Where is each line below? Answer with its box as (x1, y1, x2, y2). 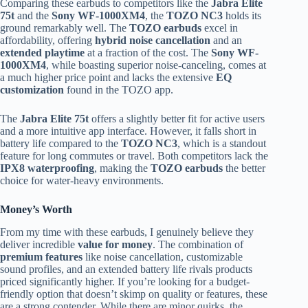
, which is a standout (177, 137, 266, 150)
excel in (201, 22, 238, 34)
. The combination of (153, 238, 243, 250)
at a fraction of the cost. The (85, 47, 211, 59)
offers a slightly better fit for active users (89, 113, 265, 125)
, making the (94, 162, 151, 175)
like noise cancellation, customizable (82, 250, 243, 263)
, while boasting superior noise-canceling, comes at (46, 59, 266, 71)
